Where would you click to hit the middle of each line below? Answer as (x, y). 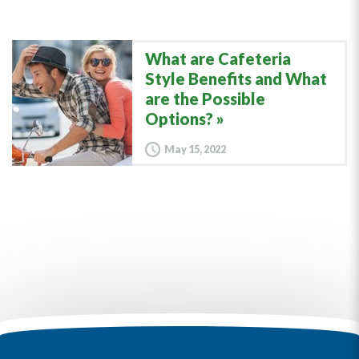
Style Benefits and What (236, 79)
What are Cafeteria (218, 58)
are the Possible (205, 99)
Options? (179, 119)
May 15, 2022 (195, 149)
